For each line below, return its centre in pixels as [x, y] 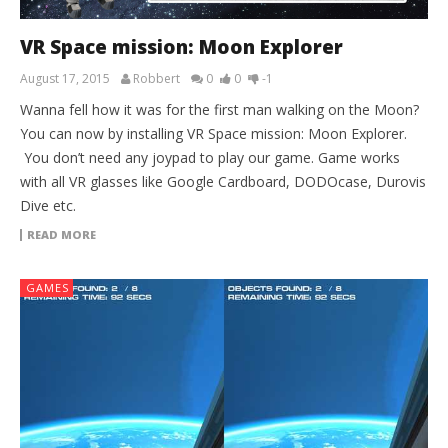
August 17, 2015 [65, 79]
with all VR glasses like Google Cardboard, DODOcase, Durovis [223, 182]
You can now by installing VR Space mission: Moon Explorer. [213, 134]
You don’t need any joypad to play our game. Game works [210, 158]
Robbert [156, 79]
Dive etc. [48, 206]
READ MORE [61, 235]
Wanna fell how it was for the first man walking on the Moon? [219, 110]
